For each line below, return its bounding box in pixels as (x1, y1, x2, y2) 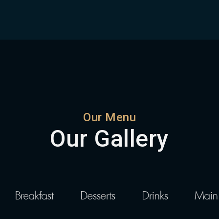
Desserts (81, 188, 115, 202)
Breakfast (15, 188, 54, 202)
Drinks (142, 188, 168, 202)
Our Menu (83, 110, 136, 124)
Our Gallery (50, 125, 169, 153)
